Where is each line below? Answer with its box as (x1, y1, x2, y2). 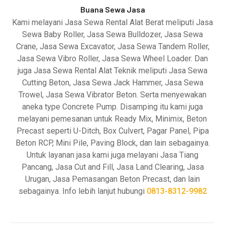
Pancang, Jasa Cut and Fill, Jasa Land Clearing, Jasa (21, 162, 204, 172)
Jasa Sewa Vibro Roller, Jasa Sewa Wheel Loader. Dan (17, 54, 208, 63)
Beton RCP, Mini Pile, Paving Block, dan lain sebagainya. (15, 138, 210, 148)
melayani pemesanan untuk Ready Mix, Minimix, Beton (18, 114, 207, 124)
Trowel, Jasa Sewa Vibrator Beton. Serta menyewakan (19, 90, 206, 99)
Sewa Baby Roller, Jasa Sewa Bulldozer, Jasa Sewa (22, 30, 203, 39)
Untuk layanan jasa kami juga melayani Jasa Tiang (27, 150, 198, 160)
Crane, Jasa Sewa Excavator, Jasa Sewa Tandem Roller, (16, 42, 209, 51)
